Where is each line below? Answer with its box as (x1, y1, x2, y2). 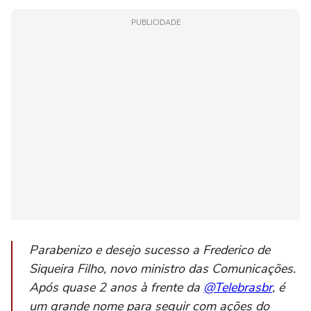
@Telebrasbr (203, 279, 272, 296)
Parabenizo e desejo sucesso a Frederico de (29, 242, 270, 259)
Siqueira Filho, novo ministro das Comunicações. (29, 260, 296, 278)
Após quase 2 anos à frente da (29, 279, 203, 296)
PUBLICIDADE (131, 17, 180, 28)
